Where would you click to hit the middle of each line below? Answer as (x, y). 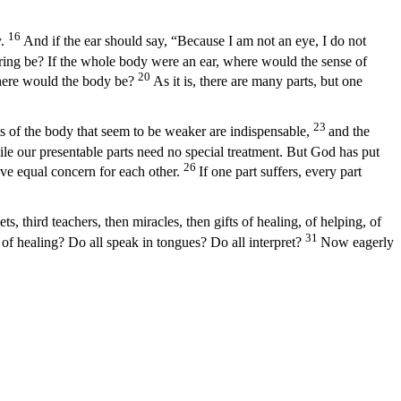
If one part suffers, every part (280, 171)
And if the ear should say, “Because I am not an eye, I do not (195, 41)
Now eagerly (357, 242)
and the (349, 132)
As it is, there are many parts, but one (258, 81)
